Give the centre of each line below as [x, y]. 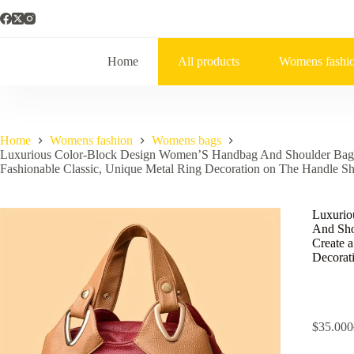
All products [209, 61]
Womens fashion [91, 141]
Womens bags [186, 141]
